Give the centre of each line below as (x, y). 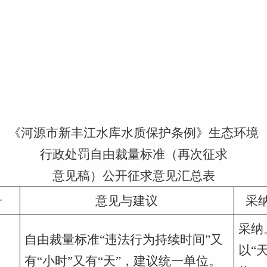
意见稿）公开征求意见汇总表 (133, 176)
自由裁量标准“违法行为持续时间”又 (123, 240)
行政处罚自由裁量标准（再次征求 (133, 154)
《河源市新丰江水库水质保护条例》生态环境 (133, 133)
